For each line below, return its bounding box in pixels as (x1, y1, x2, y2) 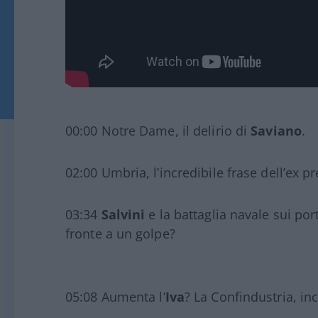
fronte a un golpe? (65, 225, 175, 242)
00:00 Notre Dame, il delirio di (65, 122, 251, 139)
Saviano (251, 122, 302, 139)
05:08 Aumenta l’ (65, 288, 165, 305)
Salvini (101, 206, 146, 223)
